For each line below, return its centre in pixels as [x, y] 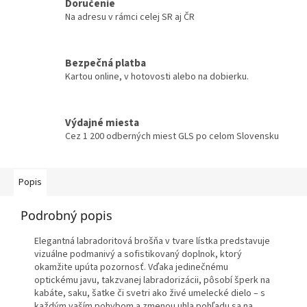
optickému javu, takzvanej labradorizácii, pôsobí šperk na [152, 281]
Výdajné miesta [102, 123]
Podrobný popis [66, 216]
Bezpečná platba [106, 63]
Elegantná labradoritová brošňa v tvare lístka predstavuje [152, 242]
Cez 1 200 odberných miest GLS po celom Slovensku [172, 137]
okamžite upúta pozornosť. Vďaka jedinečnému [131, 268]
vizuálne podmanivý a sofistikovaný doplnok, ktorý [138, 255]
